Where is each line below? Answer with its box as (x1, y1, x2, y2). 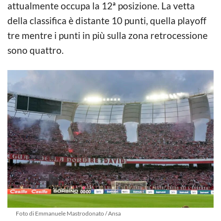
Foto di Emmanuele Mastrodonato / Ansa (15, 209, 121, 217)
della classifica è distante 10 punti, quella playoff (7, 14, 206, 26)
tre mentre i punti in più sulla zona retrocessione (7, 29, 208, 41)
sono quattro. (7, 44, 64, 56)
